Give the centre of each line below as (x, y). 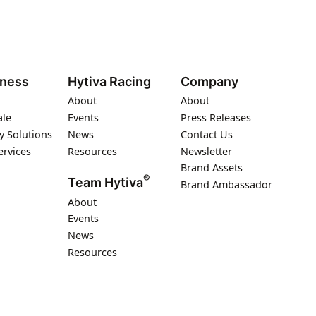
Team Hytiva (105, 182)
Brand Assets (212, 168)
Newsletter (206, 151)
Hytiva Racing (109, 81)
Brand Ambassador (226, 185)
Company (209, 81)
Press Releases (216, 117)
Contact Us (207, 134)
